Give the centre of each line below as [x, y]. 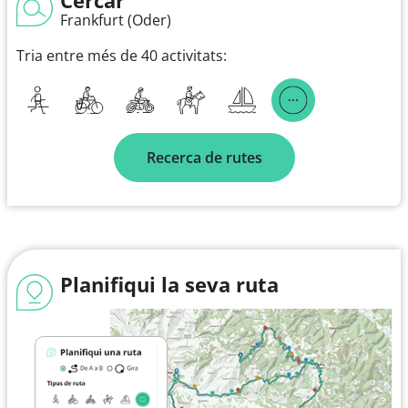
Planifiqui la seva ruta [169, 284]
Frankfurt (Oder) [116, 20]
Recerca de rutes [204, 157]
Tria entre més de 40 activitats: [122, 55]
